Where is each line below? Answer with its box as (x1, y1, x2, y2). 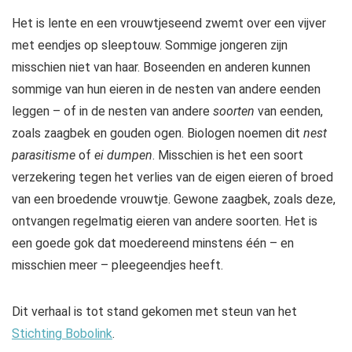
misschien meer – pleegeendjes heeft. (12, 258, 223, 273)
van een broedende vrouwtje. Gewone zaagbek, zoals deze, (12, 192, 335, 207)
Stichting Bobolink (12, 326, 112, 342)
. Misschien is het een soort (152, 148, 303, 163)
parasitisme (12, 148, 75, 163)
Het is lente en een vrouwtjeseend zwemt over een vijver (12, 16, 326, 31)
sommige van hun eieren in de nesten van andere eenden (12, 82, 321, 97)
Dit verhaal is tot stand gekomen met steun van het (12, 304, 297, 320)
